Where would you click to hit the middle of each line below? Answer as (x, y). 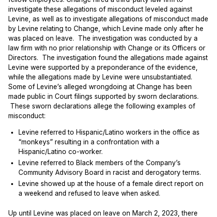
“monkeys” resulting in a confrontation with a (89, 142)
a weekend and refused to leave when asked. (90, 194)
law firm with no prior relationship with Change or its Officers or (107, 48)
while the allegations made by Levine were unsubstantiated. (101, 77)
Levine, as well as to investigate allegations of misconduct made (108, 19)
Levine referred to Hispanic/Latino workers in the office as (109, 132)
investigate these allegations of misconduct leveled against (101, 9)
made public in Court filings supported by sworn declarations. (104, 96)
